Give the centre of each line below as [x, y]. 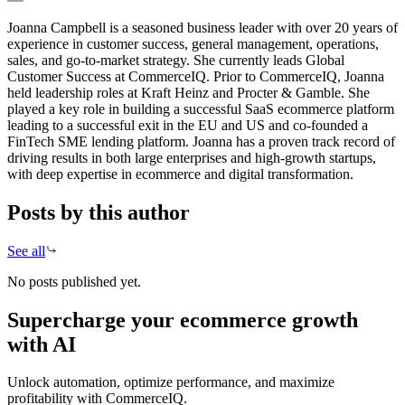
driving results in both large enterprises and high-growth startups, [192, 157]
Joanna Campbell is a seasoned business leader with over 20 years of [202, 27]
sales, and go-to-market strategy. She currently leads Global [176, 60]
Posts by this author [99, 212]
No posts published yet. [74, 281]
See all [26, 250]
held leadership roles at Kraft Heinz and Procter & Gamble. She [188, 92]
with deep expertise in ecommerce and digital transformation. [180, 174]
